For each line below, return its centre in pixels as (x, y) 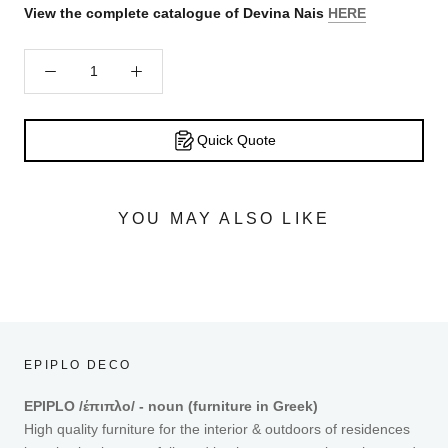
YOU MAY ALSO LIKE (224, 219)
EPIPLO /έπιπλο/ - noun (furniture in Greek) (171, 406)
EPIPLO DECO (78, 365)
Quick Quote (236, 139)
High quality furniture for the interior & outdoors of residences (217, 429)
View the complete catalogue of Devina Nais (174, 12)
